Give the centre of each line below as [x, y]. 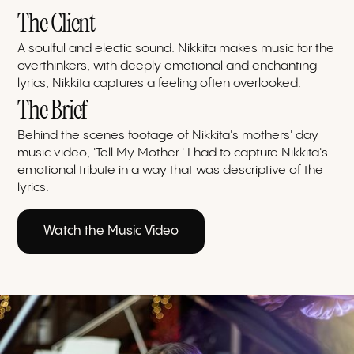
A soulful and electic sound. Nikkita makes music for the [176, 48]
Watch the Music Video [111, 231]
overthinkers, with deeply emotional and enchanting [168, 66]
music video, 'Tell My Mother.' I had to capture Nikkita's [173, 153]
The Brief [53, 109]
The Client [56, 23]
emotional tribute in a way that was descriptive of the [171, 170]
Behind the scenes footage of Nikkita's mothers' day [168, 135]
